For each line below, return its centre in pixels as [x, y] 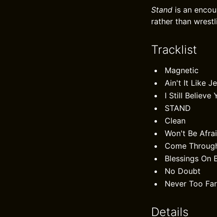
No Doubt [183, 171]
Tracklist [174, 50]
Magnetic [182, 70]
